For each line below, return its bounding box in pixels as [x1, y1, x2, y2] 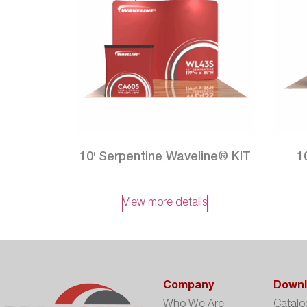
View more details [123, 197, 208, 209]
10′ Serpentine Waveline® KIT [79, 151, 251, 164]
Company [163, 280, 214, 292]
